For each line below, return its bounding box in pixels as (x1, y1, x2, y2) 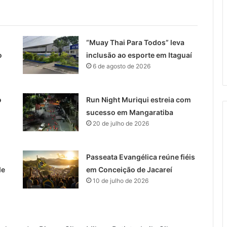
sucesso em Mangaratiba (86, 108, 173, 117)
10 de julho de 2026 (92, 177, 148, 185)
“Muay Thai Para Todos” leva (86, 38, 184, 47)
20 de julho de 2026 (92, 120, 149, 128)
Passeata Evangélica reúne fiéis (86, 153, 195, 162)
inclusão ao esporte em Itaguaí (86, 51, 192, 60)
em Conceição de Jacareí (86, 165, 172, 174)
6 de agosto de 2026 (92, 62, 150, 70)
